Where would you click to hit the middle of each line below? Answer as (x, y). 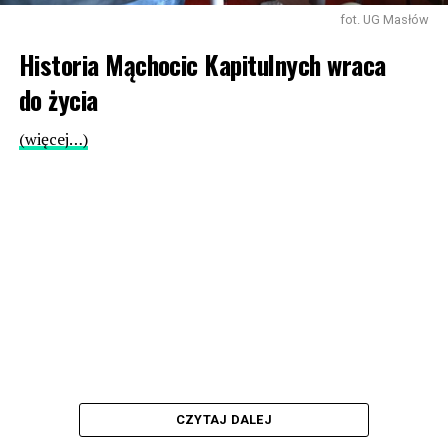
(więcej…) (53, 139)
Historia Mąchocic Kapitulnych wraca (202, 64)
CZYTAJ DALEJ (224, 420)
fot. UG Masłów (385, 20)
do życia (58, 99)
